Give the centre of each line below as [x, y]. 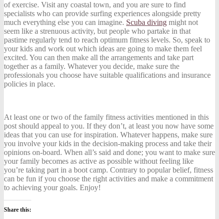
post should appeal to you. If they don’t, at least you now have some [109, 126]
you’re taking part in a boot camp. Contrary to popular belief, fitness [109, 170]
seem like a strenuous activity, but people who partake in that [97, 31]
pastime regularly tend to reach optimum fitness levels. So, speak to [107, 40]
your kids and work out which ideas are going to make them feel [103, 48]
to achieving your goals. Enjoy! [52, 187]
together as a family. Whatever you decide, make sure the [92, 66]
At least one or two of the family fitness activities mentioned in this [106, 117]
